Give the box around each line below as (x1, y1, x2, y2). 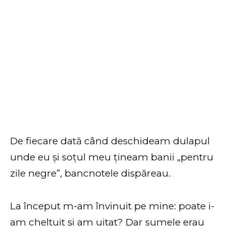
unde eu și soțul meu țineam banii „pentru (10, 151, 213, 163)
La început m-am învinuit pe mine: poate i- (10, 200, 214, 212)
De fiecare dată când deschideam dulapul (10, 135, 210, 147)
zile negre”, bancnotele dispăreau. (10, 167, 171, 180)
